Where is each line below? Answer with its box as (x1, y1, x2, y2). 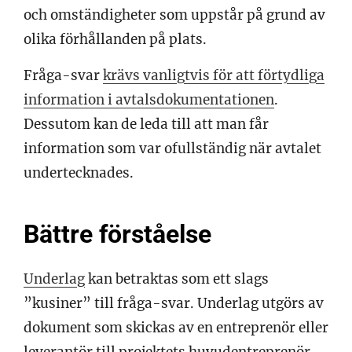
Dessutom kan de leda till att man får (24, 115, 269, 133)
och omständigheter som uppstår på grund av (24, 5, 325, 24)
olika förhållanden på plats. (24, 30, 210, 48)
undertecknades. (24, 163, 134, 181)
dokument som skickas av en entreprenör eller (24, 318, 328, 336)
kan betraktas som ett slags (85, 269, 269, 288)
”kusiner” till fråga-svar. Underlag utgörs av (24, 294, 324, 312)
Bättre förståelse (24, 218, 211, 249)
